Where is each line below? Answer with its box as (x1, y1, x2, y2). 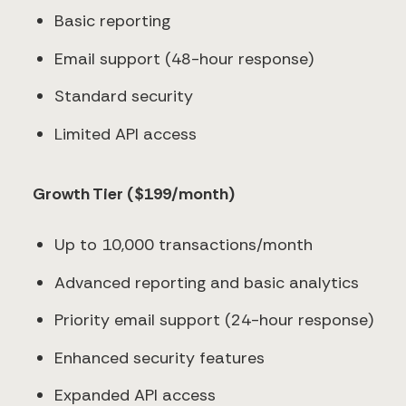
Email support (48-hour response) (54, 47, 314, 70)
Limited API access (54, 122, 197, 145)
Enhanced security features (54, 346, 265, 369)
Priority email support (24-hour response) (54, 309, 373, 332)
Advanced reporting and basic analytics (54, 271, 359, 294)
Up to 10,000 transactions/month (54, 234, 313, 256)
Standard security (54, 85, 193, 108)
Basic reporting (54, 10, 170, 33)
